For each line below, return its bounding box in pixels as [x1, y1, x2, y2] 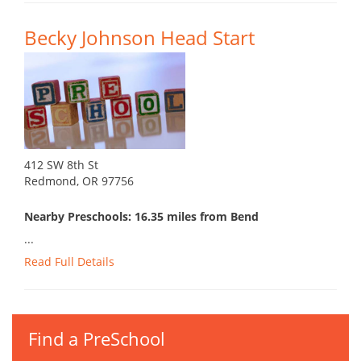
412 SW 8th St [24, 157, 98, 173]
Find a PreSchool [28, 326, 165, 351]
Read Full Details [24, 254, 114, 270]
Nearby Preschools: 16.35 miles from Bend [24, 209, 259, 225]
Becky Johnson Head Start [24, 24, 255, 52]
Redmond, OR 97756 [24, 173, 134, 189]
